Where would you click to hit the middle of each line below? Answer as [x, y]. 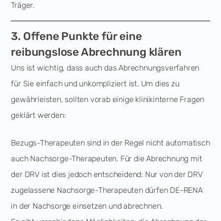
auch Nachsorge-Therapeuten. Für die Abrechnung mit [107, 159]
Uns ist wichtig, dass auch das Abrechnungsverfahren [105, 68]
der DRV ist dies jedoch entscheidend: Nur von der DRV [107, 174]
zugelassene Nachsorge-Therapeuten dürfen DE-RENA [107, 190]
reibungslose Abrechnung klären [96, 52]
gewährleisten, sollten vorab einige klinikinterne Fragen [108, 99]
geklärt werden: [38, 115]
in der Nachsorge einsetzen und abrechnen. [87, 206]
